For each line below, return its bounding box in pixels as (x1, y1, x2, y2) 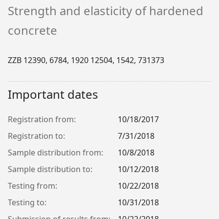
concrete (8, 22, 57, 38)
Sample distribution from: (8, 147, 103, 158)
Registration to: (8, 131, 65, 141)
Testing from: (8, 180, 57, 191)
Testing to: (8, 197, 46, 208)
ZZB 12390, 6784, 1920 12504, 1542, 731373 (8, 55, 164, 66)
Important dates (8, 86, 98, 102)
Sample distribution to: (8, 164, 92, 175)
